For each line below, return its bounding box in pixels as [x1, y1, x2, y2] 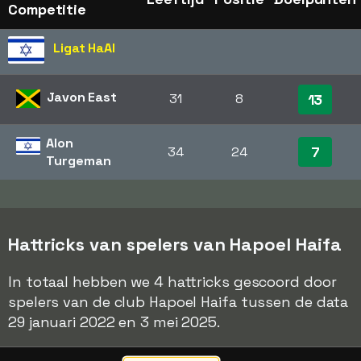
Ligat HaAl [53, 39, 115, 56]
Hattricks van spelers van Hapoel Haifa [8, 233, 342, 255]
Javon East [47, 89, 117, 106]
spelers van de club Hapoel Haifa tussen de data [8, 293, 349, 311]
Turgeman [46, 152, 111, 169]
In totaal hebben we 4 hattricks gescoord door [8, 272, 337, 291]
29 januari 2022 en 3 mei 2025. [8, 313, 220, 331]
